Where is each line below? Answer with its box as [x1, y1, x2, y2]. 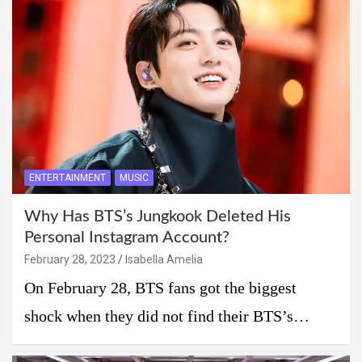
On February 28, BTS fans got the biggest [24, 280, 297, 297]
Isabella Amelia [125, 253, 203, 267]
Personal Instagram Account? [24, 229, 229, 246]
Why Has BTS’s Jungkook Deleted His [24, 208, 291, 225]
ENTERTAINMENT [29, 172, 106, 184]
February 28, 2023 [24, 253, 116, 267]
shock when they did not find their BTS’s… [24, 308, 309, 326]
